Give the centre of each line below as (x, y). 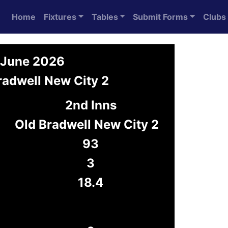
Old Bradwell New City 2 (87, 124)
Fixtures (60, 17)
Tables (105, 17)
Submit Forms (161, 17)
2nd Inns (91, 105)
